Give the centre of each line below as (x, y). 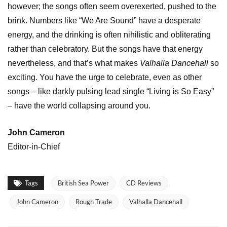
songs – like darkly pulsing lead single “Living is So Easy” (111, 92)
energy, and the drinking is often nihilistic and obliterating (109, 35)
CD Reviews (144, 183)
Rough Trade (94, 202)
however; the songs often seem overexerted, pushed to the (112, 7)
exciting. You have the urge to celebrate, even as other (105, 78)
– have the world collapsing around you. (79, 106)
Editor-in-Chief (34, 147)
